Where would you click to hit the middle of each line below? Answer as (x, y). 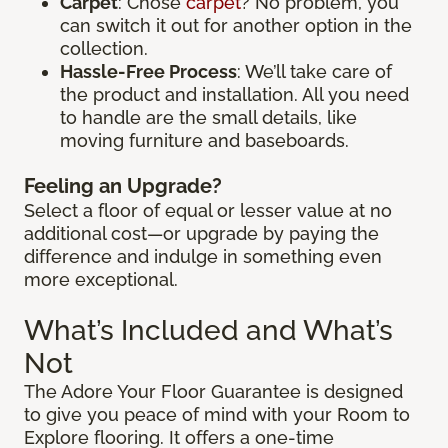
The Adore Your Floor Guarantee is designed (213, 392)
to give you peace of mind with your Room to (217, 415)
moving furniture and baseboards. (204, 141)
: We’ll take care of (314, 72)
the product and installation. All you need (234, 95)
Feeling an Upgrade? (123, 186)
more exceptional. (101, 280)
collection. (104, 49)
